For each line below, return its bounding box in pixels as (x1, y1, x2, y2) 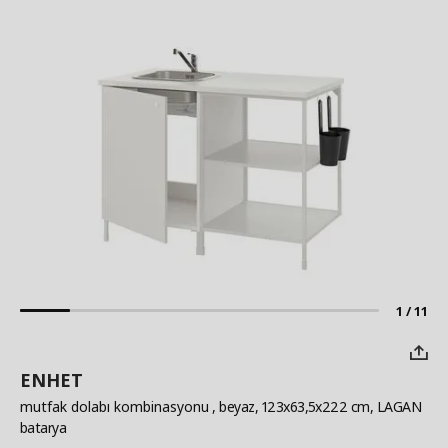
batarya (20, 418, 67, 438)
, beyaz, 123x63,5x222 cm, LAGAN (209, 397, 422, 417)
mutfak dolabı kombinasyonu (20, 397, 209, 417)
